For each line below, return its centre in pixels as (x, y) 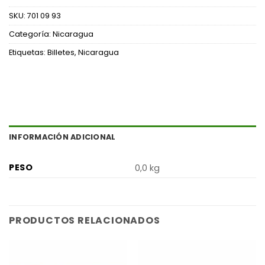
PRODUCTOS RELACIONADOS (85, 220)
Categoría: (31, 34)
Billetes (61, 53)
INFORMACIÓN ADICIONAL (62, 137)
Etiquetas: (28, 53)
